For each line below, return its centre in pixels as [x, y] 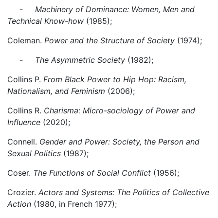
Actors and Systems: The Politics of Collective [124, 192]
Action [19, 204]
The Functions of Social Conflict [93, 173]
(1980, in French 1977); [74, 204]
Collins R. [26, 110]
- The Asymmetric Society [67, 60]
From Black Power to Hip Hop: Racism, [114, 79]
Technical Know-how [45, 21]
